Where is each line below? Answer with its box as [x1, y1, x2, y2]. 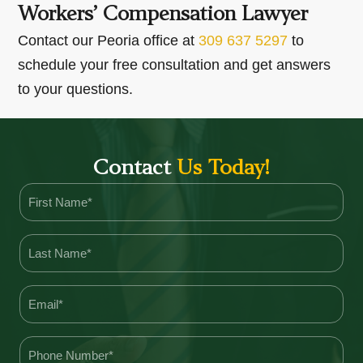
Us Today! [177, 158, 270, 179]
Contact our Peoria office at [18, 32, 199, 49]
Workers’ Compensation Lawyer [18, 5, 309, 25]
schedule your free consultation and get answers [18, 56, 331, 73]
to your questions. [18, 80, 134, 97]
